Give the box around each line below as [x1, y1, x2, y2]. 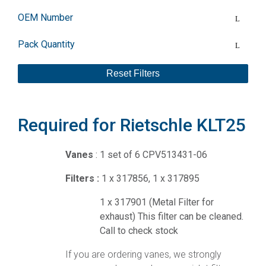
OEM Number [18, 12, 73, 23]
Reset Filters [106, 68, 160, 78]
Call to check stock [100, 225, 178, 237]
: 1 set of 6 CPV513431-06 [93, 149, 207, 161]
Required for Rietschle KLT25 [18, 115, 246, 135]
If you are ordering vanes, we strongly [65, 249, 221, 261]
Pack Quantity [18, 39, 75, 50]
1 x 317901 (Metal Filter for [100, 197, 214, 208]
